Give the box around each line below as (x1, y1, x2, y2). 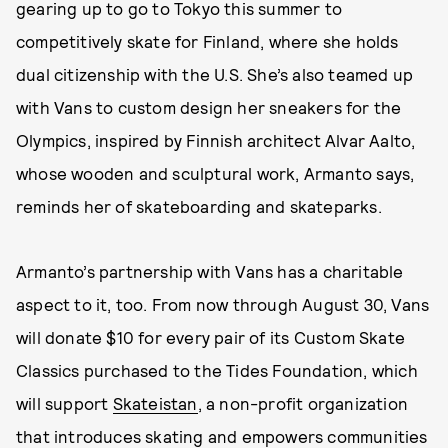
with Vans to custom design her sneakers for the (16, 97, 402, 117)
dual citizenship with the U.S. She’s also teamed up (16, 64, 414, 84)
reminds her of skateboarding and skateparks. (16, 196, 382, 216)
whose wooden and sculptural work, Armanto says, (16, 163, 415, 183)
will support (16, 393, 113, 413)
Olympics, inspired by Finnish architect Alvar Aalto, (16, 130, 416, 150)
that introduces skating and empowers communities (16, 426, 428, 446)
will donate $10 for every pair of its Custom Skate (16, 327, 406, 347)
